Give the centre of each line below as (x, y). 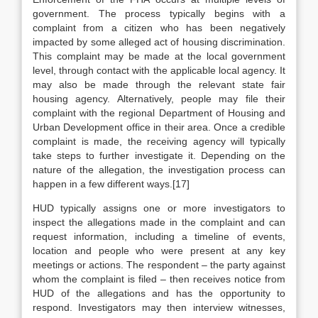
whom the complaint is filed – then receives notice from (159, 279)
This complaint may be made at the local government (159, 56)
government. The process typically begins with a (159, 13)
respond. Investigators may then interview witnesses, (159, 307)
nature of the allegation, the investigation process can (159, 170)
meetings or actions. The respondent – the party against (159, 265)
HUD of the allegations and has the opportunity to (159, 293)
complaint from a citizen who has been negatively (159, 28)
